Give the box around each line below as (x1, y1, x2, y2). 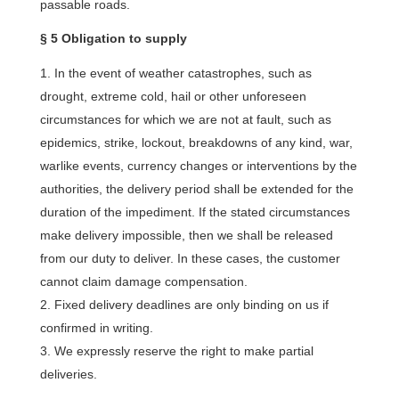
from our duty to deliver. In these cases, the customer (39, 251, 340, 265)
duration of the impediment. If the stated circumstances (39, 205, 350, 219)
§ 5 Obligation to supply (39, 31, 187, 45)
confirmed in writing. (39, 321, 153, 335)
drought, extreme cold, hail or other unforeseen (39, 89, 306, 103)
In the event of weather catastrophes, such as (53, 66, 312, 80)
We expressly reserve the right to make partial (53, 344, 313, 358)
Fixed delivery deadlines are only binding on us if (53, 297, 329, 312)
